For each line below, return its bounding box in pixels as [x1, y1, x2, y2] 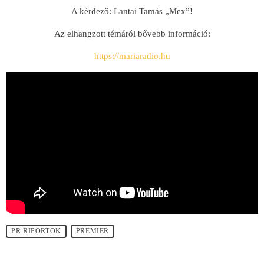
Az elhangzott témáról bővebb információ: [54, 29, 210, 38]
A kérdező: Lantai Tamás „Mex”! [71, 6, 193, 16]
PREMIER [75, 227, 109, 236]
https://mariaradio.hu [94, 51, 170, 61]
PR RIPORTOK [11, 227, 61, 236]
